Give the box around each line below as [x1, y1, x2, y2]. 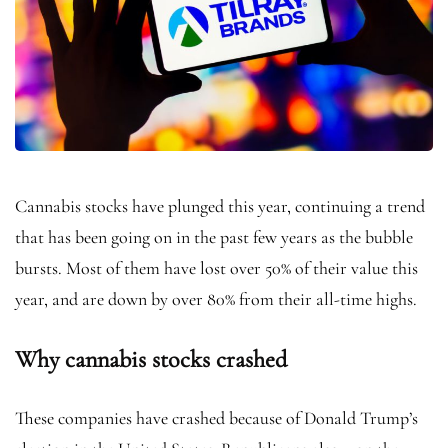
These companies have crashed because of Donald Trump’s [15, 406, 418, 429]
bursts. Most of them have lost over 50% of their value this [15, 256, 418, 279]
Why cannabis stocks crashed [15, 344, 287, 374]
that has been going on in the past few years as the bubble [15, 225, 413, 248]
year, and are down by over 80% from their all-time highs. [15, 287, 421, 310]
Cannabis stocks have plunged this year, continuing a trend [15, 194, 425, 217]
